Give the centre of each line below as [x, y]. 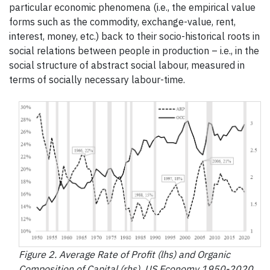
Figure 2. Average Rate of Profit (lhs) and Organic [124, 255]
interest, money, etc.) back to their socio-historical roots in [134, 36]
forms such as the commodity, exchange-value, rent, [122, 22]
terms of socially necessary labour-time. [97, 80]
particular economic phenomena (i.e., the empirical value [132, 8]
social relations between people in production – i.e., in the [134, 51]
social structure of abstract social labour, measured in [127, 65]
